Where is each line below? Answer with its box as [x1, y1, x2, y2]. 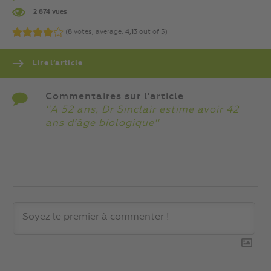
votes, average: [72, 28, 125, 36]
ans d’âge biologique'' [45, 119, 159, 129]
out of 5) [137, 28, 168, 36]
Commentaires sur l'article [45, 92, 184, 102]
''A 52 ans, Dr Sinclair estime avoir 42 [45, 105, 239, 116]
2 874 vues [31, 8, 67, 16]
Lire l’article [30, 59, 82, 68]
